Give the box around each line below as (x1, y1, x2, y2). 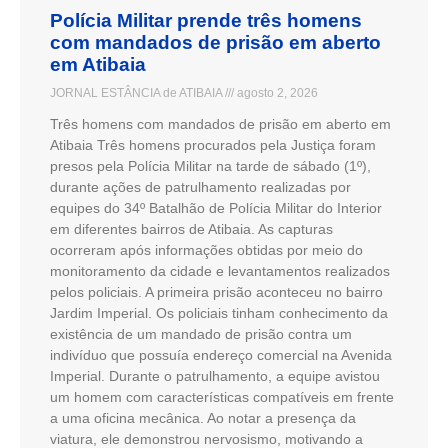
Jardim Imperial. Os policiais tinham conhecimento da (50, 304, 388, 321)
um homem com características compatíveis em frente (50, 388, 394, 405)
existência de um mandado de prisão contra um (50, 325, 352, 342)
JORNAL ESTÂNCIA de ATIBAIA (50, 85, 225, 100)
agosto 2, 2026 (234, 85, 318, 100)
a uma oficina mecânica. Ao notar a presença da (50, 409, 356, 426)
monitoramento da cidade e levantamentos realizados (50, 262, 390, 279)
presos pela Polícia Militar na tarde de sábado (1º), (50, 157, 371, 174)
